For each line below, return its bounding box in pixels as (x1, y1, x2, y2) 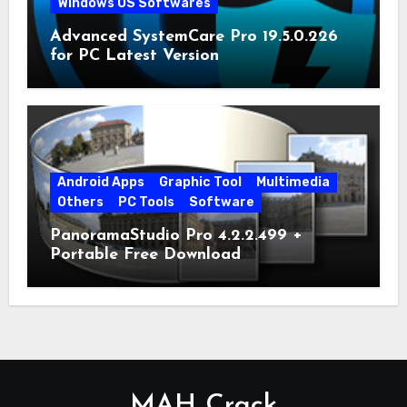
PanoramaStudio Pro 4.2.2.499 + (49, 226, 303, 244)
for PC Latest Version (49, 46, 219, 65)
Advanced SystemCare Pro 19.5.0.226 (49, 27, 338, 45)
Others (56, 194, 104, 210)
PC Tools (117, 194, 174, 210)
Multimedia (255, 174, 330, 190)
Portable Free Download (49, 245, 241, 263)
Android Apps (56, 174, 144, 190)
